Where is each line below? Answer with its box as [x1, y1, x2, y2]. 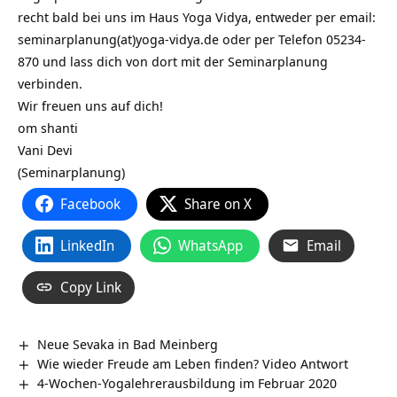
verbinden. [18, 74, 82, 92]
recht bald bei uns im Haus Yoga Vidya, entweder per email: [18, 7, 376, 26]
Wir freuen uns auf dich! [18, 96, 163, 114]
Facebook [60, 193, 121, 214]
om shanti [18, 118, 78, 136]
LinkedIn [60, 235, 114, 255]
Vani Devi [18, 140, 73, 159]
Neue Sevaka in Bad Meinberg [37, 334, 219, 353]
